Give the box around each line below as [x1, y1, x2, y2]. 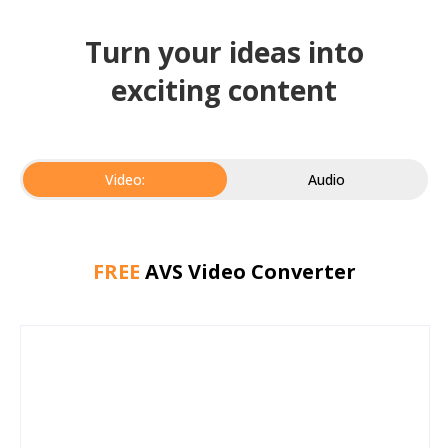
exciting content [111, 71, 337, 109]
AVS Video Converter [144, 258, 356, 285]
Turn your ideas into [84, 33, 364, 71]
